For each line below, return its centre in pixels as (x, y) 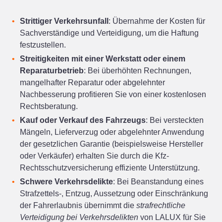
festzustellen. (43, 45)
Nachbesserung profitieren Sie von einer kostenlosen (113, 94)
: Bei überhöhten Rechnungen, (138, 71)
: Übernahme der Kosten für (157, 21)
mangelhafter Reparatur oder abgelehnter (92, 83)
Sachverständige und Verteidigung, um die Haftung (109, 33)
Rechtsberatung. (49, 106)
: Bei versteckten (175, 120)
